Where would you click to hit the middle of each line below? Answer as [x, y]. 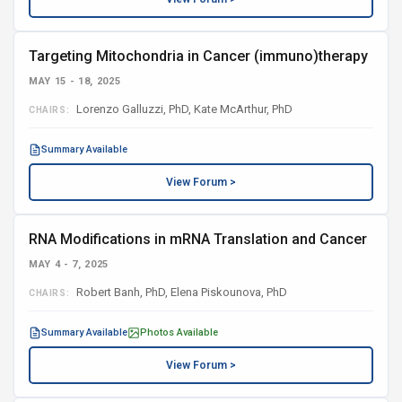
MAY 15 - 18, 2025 [75, 81]
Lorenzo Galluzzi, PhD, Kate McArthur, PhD [184, 109]
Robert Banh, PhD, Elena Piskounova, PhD [181, 292]
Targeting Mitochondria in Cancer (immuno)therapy [198, 56]
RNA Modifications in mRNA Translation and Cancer [198, 239]
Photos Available [179, 332]
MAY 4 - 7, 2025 [69, 264]
